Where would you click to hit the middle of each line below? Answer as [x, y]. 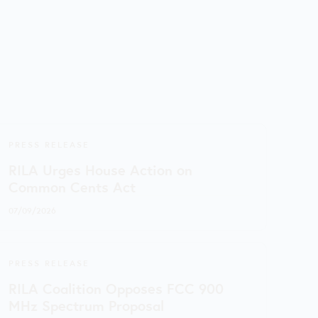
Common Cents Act [72, 186]
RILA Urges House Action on [100, 169]
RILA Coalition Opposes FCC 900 [116, 287]
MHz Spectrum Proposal [86, 305]
